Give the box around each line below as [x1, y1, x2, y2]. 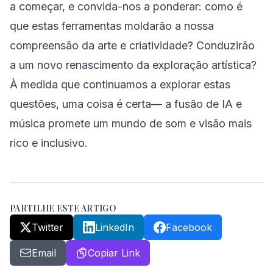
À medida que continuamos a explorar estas [10, 78, 230, 91]
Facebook [166, 221, 212, 233]
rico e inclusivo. [10, 136, 88, 149]
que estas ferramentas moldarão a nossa [10, 19, 214, 32]
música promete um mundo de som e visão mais [10, 117, 252, 130]
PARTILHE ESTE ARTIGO [10, 202, 116, 214]
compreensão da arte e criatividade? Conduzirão [10, 39, 255, 52]
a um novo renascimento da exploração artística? [10, 58, 257, 71]
